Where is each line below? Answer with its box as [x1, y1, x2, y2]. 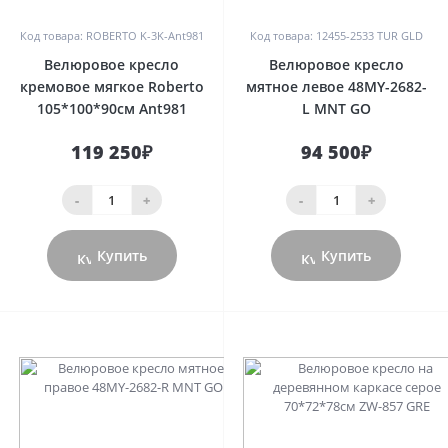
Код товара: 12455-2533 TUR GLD [249, 28, 423, 43]
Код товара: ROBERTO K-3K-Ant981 [19, 28, 204, 43]
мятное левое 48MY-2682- [245, 77, 427, 96]
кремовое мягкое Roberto [19, 77, 204, 96]
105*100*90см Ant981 [36, 99, 187, 118]
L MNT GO [301, 99, 371, 118]
